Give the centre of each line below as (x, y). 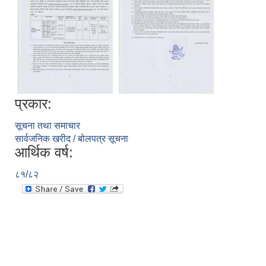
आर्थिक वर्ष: (44, 152)
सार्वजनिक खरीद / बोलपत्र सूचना (72, 138)
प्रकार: (33, 103)
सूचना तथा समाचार (47, 125)
